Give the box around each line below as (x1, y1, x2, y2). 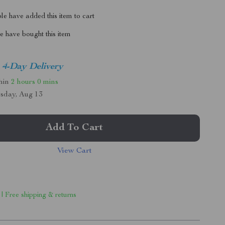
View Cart (57, 147, 92, 155)
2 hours (11, 78, 36, 86)
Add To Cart (46, 123, 103, 133)
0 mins (37, 78, 59, 86)
